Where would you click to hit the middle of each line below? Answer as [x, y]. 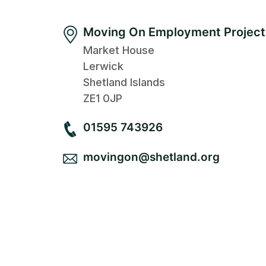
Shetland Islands [124, 82]
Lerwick [104, 66]
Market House [119, 50]
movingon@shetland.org [152, 157]
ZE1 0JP [103, 98]
